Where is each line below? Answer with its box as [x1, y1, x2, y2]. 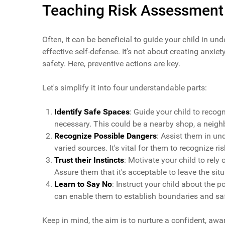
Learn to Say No [54, 179, 112, 189]
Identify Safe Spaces [54, 107, 130, 117]
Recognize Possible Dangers [54, 131, 157, 141]
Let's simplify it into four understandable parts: [42, 83, 207, 93]
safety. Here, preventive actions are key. [42, 59, 180, 69]
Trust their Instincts [54, 155, 124, 165]
